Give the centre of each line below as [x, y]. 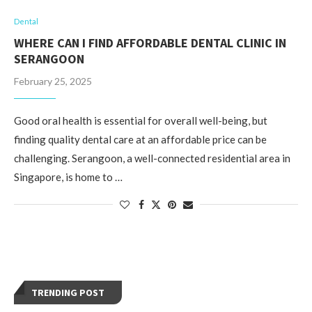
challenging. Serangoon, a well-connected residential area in [152, 158]
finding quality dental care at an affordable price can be [140, 139]
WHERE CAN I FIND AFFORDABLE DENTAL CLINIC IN [150, 42]
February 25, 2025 [53, 81]
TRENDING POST [68, 292]
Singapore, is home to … [68, 177]
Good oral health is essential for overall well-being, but [141, 120]
